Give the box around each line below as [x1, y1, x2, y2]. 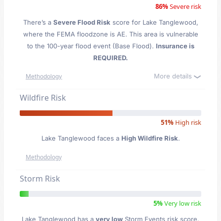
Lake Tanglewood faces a [41, 134, 121, 142]
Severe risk [168, 2, 201, 11]
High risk [174, 118, 201, 127]
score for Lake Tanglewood [110, 18, 196, 26]
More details [154, 72, 194, 80]
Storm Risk [20, 173, 60, 184]
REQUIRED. [93, 54, 128, 62]
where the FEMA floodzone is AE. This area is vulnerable [23, 30, 198, 38]
